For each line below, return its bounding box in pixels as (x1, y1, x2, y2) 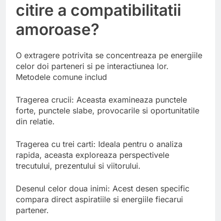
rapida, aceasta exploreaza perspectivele (16, 149, 169, 160)
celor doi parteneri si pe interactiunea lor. (16, 61, 169, 71)
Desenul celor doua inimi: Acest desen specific (16, 183, 189, 193)
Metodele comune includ (16, 72, 107, 82)
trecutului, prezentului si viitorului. (16, 160, 141, 171)
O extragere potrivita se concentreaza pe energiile (16, 50, 202, 60)
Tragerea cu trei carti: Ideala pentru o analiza (16, 139, 183, 149)
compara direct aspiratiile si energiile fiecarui (16, 194, 183, 204)
